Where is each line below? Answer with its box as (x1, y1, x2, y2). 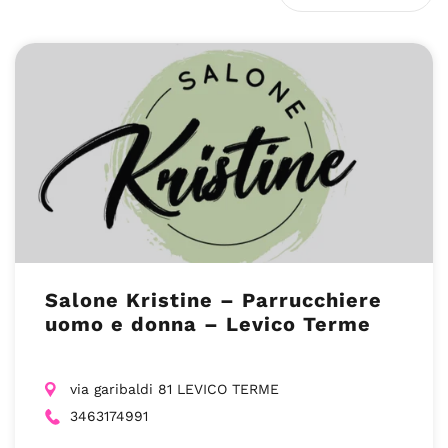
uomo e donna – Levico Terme (45, 312, 371, 336)
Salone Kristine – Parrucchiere (45, 288, 382, 312)
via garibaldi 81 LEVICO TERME (70, 381, 279, 397)
